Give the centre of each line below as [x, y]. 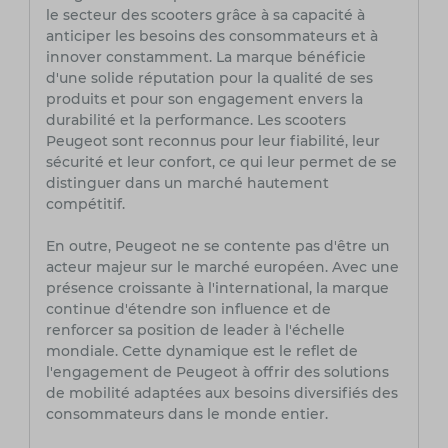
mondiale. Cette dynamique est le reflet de [201, 351]
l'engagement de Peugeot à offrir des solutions [217, 372]
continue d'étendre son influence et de [188, 309]
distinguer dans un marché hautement [187, 183]
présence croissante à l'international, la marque [217, 288]
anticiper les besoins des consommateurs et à [211, 36]
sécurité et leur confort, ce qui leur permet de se [221, 162]
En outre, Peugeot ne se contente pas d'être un [217, 246]
